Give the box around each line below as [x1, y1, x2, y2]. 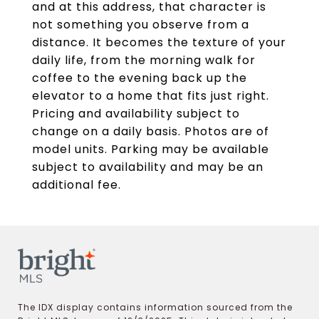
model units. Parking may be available [32, 141, 269, 157]
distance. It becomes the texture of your [32, 34, 286, 51]
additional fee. [32, 177, 121, 193]
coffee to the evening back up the [32, 70, 247, 86]
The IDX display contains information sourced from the [18, 300, 293, 313]
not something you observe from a [32, 16, 249, 33]
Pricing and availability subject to [32, 105, 240, 122]
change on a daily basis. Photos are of [32, 123, 269, 140]
